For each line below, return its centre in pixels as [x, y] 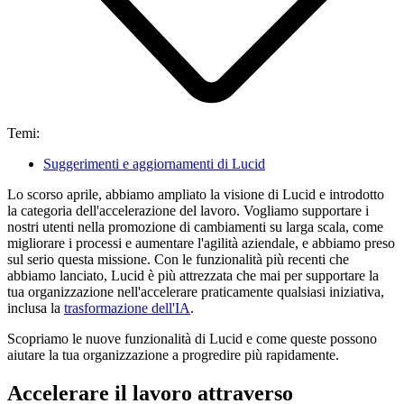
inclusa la [36, 308]
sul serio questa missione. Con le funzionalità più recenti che [178, 259]
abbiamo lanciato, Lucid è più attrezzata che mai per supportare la [193, 275]
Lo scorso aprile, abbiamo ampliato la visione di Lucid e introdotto [196, 194]
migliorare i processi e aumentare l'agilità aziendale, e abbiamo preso [201, 243]
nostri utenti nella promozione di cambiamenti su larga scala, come [195, 226]
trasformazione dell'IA [127, 308]
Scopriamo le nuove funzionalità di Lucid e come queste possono [192, 338]
